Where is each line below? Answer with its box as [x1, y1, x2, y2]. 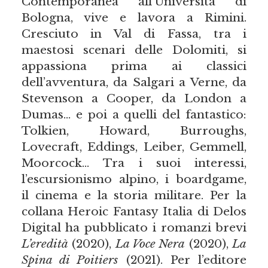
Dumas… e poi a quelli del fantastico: [21, 107, 247, 122]
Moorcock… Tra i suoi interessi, [21, 156, 247, 170]
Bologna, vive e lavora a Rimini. [21, 10, 247, 25]
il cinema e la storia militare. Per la [21, 188, 247, 203]
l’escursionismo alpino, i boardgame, [21, 172, 247, 187]
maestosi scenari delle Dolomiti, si [21, 42, 247, 57]
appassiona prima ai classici [21, 59, 247, 74]
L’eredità [21, 236, 68, 251]
